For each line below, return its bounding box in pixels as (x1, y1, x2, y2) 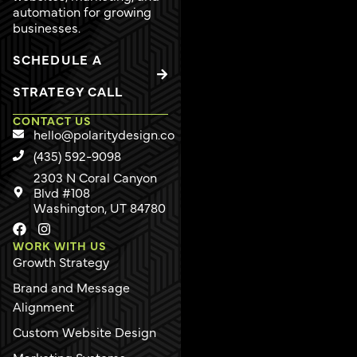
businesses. (13, 18, 80, 36)
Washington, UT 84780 (33, 198, 166, 216)
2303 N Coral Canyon (33, 167, 157, 186)
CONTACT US (13, 112, 92, 128)
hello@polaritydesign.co (33, 124, 175, 143)
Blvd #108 (33, 182, 90, 201)
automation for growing (13, 2, 151, 20)
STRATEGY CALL (13, 81, 124, 100)
